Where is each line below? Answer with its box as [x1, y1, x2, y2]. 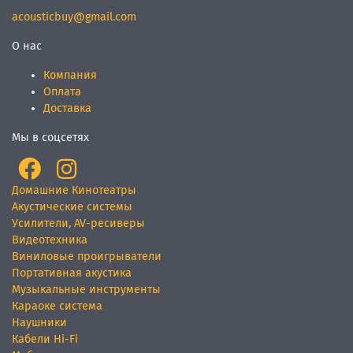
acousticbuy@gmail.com [12, 10, 136, 24]
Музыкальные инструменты [12, 283, 161, 297]
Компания [43, 69, 97, 83]
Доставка [43, 102, 91, 116]
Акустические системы [12, 200, 132, 214]
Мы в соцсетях [12, 131, 89, 145]
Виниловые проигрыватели [12, 250, 162, 264]
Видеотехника [12, 233, 87, 247]
